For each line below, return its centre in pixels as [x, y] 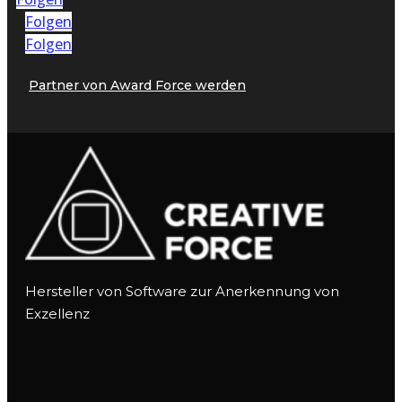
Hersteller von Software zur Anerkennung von [182, 291]
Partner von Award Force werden [137, 86]
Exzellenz [57, 313]
